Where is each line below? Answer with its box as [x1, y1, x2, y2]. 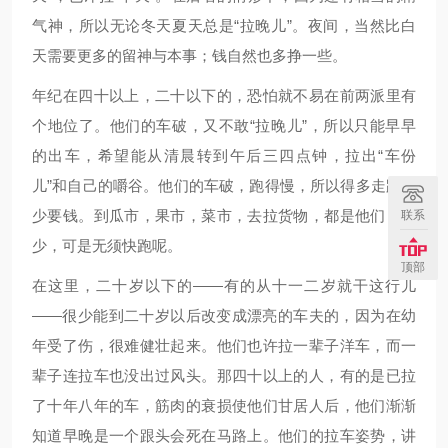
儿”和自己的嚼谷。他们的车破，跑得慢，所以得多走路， [32, 177, 416, 194]
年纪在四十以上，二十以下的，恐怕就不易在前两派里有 [32, 87, 416, 104]
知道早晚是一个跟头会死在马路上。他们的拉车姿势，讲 [32, 427, 416, 444]
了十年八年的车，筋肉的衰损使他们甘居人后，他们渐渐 [32, 397, 416, 414]
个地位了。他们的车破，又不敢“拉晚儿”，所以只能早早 [32, 117, 416, 134]
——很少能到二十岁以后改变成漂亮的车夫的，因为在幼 [32, 307, 416, 324]
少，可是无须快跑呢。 [32, 237, 182, 254]
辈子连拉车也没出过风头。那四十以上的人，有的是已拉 [32, 367, 416, 384]
